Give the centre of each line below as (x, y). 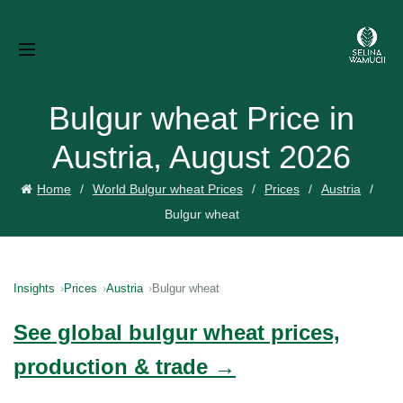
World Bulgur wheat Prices (168, 189)
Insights (34, 288)
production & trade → (125, 367)
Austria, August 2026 (201, 157)
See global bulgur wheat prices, (177, 332)
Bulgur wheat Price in (201, 118)
